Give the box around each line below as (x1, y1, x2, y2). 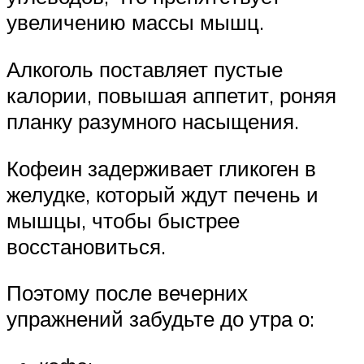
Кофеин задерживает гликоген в (6, 154, 316, 181)
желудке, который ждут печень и (6, 180, 318, 207)
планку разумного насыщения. (6, 107, 299, 134)
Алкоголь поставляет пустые (6, 55, 283, 82)
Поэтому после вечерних (6, 279, 248, 306)
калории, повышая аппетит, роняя (6, 81, 336, 108)
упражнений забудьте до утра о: (6, 305, 314, 332)
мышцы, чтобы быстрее (6, 206, 240, 233)
